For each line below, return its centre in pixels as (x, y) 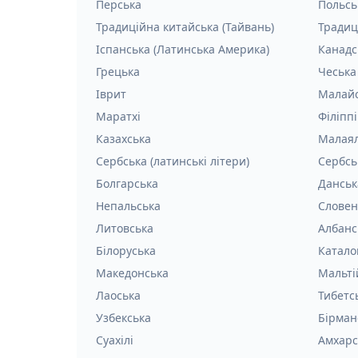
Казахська (123, 139)
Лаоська (118, 295)
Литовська (125, 228)
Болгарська (127, 183)
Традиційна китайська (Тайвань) (185, 27)
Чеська (337, 72)
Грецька (118, 72)
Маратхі (118, 116)
